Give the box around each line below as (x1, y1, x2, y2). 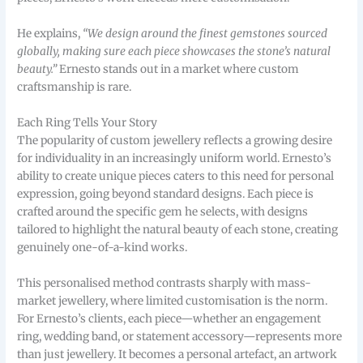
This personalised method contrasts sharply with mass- (17, 275, 312, 290)
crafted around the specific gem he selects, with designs (17, 205, 309, 220)
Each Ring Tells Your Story (17, 116, 160, 130)
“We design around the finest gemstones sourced (80, 27, 328, 41)
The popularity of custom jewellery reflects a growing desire (17, 134, 333, 148)
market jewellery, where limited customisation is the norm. (17, 293, 328, 308)
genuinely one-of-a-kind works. (17, 241, 188, 255)
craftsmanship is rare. (17, 80, 132, 95)
